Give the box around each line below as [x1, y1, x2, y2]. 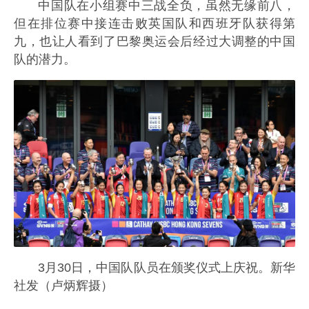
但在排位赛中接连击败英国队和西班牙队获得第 [14, 16, 295, 30]
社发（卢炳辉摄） [14, 279, 113, 293]
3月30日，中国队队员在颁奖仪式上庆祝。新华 [38, 261, 295, 275]
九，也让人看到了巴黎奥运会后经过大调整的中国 [14, 34, 295, 48]
